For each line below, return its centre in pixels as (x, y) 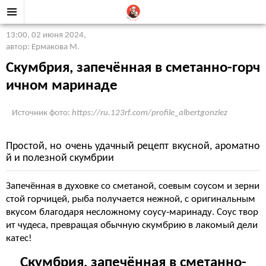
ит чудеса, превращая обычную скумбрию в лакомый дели (132, 225)
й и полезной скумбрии (60, 158)
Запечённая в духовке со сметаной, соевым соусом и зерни (133, 186)
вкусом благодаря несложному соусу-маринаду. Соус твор (132, 212)
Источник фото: (42, 113)
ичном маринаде (62, 86)
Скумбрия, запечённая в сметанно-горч (133, 68)
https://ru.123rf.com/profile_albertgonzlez (150, 113)
